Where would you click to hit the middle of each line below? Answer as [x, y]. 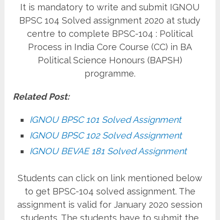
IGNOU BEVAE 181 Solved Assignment [108, 151]
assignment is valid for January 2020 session [110, 204]
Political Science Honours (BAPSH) [110, 60]
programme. [110, 73]
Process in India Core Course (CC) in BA [110, 47]
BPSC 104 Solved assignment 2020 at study [110, 20]
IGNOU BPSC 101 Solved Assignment [106, 119]
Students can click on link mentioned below [110, 178]
